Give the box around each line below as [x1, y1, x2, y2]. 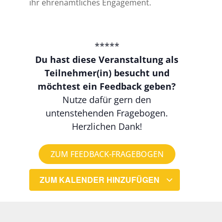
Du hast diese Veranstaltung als [35, 53, 179, 65]
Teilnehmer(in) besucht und [44, 66, 169, 79]
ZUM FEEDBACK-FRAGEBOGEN [50, 149, 164, 160]
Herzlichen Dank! [71, 120, 142, 132]
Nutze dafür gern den [62, 93, 152, 106]
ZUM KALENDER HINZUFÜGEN [40, 174, 162, 186]
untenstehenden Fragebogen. [46, 107, 168, 119]
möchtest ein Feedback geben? [38, 80, 176, 92]
